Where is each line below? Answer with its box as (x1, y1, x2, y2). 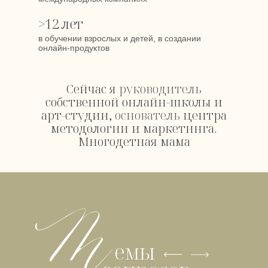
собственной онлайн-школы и (45, 94, 223, 110)
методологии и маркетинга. (51, 120, 217, 136)
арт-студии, (41, 107, 115, 123)
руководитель (119, 81, 202, 97)
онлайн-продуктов (38, 43, 109, 53)
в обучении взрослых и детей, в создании (38, 33, 201, 43)
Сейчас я (66, 81, 119, 97)
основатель (115, 107, 180, 123)
